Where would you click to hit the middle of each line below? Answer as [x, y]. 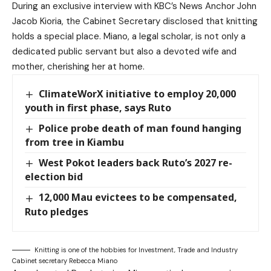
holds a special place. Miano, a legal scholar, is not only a [129, 36]
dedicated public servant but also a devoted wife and [124, 51]
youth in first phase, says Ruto [98, 108]
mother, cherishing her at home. [78, 67]
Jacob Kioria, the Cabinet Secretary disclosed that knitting [135, 21]
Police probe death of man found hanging [140, 129]
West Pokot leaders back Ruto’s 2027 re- [136, 163]
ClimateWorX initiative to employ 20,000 [138, 94]
